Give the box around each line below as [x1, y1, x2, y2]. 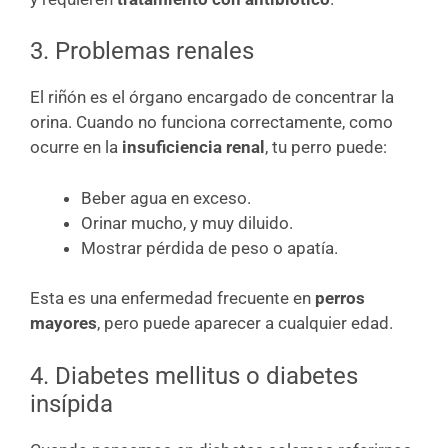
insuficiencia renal [122, 137, 265, 157]
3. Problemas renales [30, 37, 254, 65]
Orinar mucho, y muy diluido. [81, 212, 293, 233]
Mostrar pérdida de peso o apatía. [81, 237, 338, 258]
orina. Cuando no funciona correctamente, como [30, 112, 393, 132]
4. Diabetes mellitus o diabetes [30, 361, 358, 390]
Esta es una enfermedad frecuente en [30, 288, 315, 308]
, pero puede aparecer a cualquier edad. [97, 313, 393, 333]
